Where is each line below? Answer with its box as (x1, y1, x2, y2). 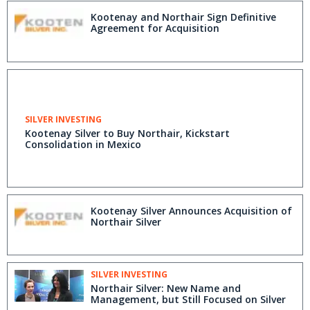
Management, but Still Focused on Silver (91, 293, 286, 307)
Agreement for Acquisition (91, 21, 219, 35)
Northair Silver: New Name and (91, 282, 241, 295)
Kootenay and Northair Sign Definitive (91, 10, 276, 24)
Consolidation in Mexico (25, 137, 141, 151)
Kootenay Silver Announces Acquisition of (91, 203, 292, 217)
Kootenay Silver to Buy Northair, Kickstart (25, 126, 230, 140)
